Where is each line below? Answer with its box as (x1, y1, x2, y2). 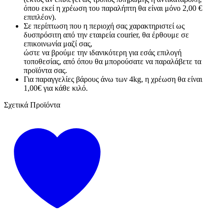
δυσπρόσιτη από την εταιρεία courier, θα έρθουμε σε (24, 30, 189, 39)
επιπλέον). (24, 12, 56, 21)
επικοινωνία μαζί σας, (24, 39, 92, 48)
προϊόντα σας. (24, 66, 67, 74)
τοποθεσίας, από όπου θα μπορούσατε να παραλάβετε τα (24, 57, 201, 66)
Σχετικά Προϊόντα (4, 100, 60, 109)
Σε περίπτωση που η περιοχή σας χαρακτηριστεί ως (24, 21, 184, 30)
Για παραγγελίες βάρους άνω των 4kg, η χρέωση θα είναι (24, 74, 202, 83)
